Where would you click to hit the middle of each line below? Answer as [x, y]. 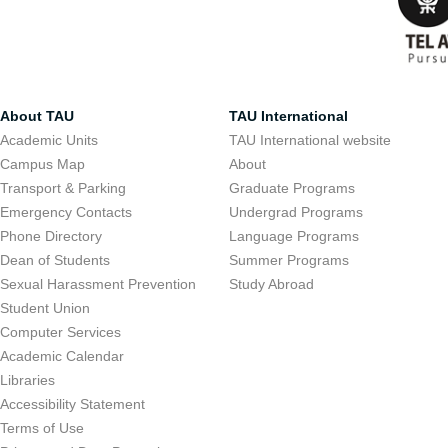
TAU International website [310, 140]
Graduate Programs [292, 188]
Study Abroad [272, 284]
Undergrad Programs [296, 212]
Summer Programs [289, 260]
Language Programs [294, 236]
